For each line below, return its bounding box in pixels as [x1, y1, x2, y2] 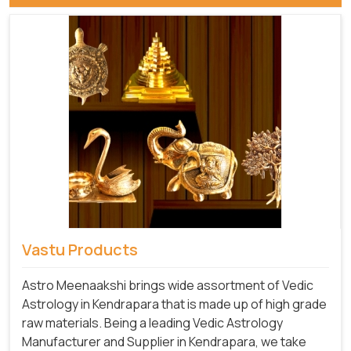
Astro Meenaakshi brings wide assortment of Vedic [22, 277, 313, 295]
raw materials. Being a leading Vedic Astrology [22, 314, 283, 332]
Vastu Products [22, 239, 138, 261]
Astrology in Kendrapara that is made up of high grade [22, 295, 327, 313]
